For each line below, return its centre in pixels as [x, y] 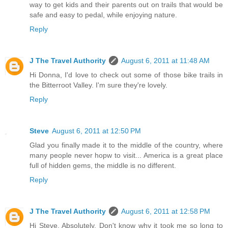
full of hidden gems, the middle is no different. [103, 165]
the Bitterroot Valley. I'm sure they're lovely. [98, 85]
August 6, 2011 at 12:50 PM [96, 131]
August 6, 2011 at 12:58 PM [166, 211]
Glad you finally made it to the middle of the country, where [126, 145]
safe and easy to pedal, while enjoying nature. [103, 15]
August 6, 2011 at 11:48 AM [165, 60]
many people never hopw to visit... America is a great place [126, 155]
